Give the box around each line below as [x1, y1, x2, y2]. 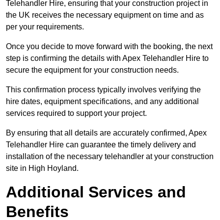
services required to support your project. [6, 109, 147, 118]
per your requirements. [6, 23, 84, 31]
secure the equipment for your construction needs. [6, 66, 179, 75]
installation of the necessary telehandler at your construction [6, 152, 214, 161]
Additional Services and [6, 183, 186, 201]
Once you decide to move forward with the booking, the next [6, 42, 213, 51]
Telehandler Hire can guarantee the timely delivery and [6, 140, 196, 149]
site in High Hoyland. [6, 164, 79, 173]
